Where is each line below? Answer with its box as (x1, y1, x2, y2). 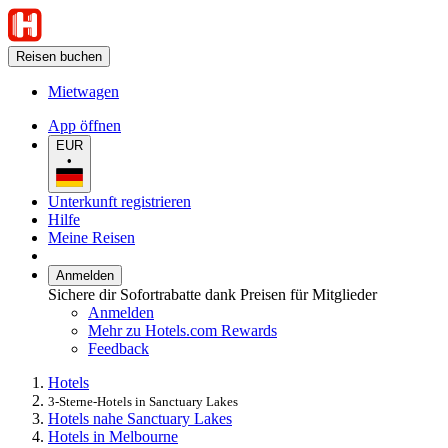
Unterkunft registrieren (48, 192, 191, 210)
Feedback (88, 339, 149, 357)
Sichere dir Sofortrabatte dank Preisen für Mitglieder (48, 285, 377, 303)
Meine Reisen (48, 228, 135, 246)
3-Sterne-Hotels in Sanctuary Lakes (48, 393, 238, 409)
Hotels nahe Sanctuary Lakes (48, 409, 232, 427)
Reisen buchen (16, 49, 102, 64)
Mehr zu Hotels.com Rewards (88, 321, 277, 339)
